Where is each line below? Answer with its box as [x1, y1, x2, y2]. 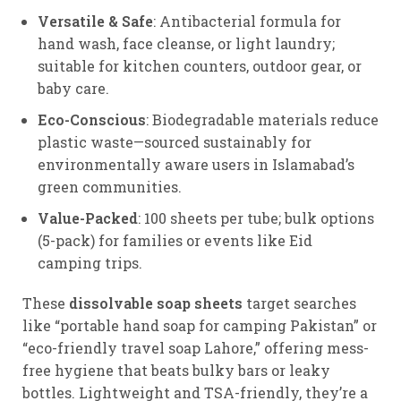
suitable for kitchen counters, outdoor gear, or [38, 55, 362, 75]
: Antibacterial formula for [153, 11, 341, 30]
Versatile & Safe [38, 11, 153, 30]
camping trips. [38, 252, 142, 272]
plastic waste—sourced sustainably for [38, 132, 311, 151]
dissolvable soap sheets [69, 293, 243, 312]
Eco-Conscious [38, 109, 146, 129]
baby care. [38, 78, 109, 98]
